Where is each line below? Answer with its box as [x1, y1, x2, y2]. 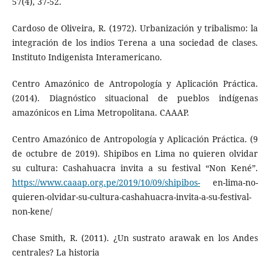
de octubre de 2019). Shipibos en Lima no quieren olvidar [11, 147, 259, 159]
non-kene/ [11, 205, 52, 217]
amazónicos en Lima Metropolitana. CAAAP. [11, 106, 189, 118]
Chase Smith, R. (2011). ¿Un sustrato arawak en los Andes [11, 231, 259, 243]
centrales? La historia [11, 246, 99, 258]
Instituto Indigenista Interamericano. [11, 51, 162, 63]
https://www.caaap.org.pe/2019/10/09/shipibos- [11, 176, 200, 188]
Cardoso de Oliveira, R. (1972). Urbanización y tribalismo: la [11, 22, 259, 34]
